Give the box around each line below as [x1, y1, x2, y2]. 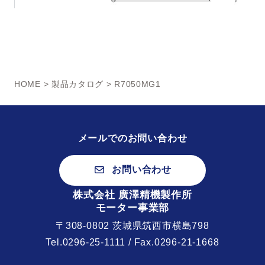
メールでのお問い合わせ [77, 133, 188, 144]
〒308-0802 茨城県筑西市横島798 [56, 220, 209, 231]
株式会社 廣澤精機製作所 [73, 189, 192, 201]
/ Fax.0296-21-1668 [125, 237, 219, 247]
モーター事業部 [95, 202, 170, 214]
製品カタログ [51, 79, 104, 89]
